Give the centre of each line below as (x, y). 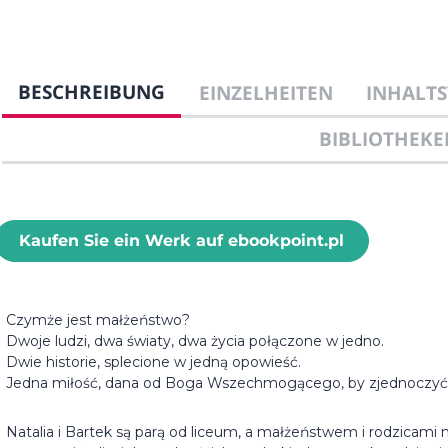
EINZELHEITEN (265, 93)
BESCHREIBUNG (91, 92)
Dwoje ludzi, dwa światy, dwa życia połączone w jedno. (195, 341)
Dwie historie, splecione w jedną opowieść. (153, 362)
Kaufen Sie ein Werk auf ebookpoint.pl (181, 241)
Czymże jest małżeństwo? (98, 320)
